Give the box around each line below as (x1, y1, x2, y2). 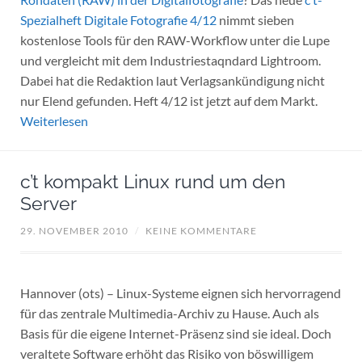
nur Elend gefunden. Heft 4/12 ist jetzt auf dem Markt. (19, 92, 318, 108)
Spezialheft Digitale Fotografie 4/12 (19, 11, 217, 27)
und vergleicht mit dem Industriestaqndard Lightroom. (19, 52, 321, 68)
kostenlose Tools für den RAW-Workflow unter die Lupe (19, 32, 330, 48)
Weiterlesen (19, 112, 88, 128)
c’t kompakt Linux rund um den (19, 170, 285, 192)
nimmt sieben (216, 11, 294, 27)
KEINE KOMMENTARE (145, 225, 257, 238)
